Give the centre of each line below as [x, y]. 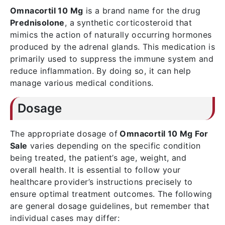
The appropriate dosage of [64, 134]
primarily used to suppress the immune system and [112, 59]
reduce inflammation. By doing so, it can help [100, 71]
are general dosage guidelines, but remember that [110, 206]
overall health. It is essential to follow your [95, 170]
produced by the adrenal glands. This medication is [113, 47]
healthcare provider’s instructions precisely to [101, 182]
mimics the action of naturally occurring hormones [111, 35]
